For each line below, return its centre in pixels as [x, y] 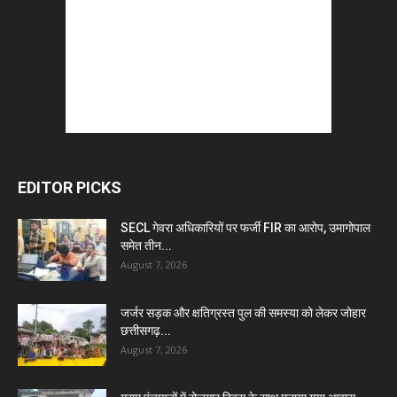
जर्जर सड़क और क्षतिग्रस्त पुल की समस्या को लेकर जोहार [243, 312]
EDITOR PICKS [70, 187]
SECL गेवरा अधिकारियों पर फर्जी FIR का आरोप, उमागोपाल [245, 227]
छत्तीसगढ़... [146, 330]
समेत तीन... [146, 245]
